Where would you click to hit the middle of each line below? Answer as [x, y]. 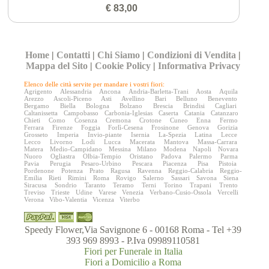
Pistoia [228, 164]
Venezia [133, 192]
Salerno [154, 178]
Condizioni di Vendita [192, 55]
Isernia [140, 135]
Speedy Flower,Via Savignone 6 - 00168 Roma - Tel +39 [133, 230]
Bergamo [37, 106]
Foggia [90, 128]
